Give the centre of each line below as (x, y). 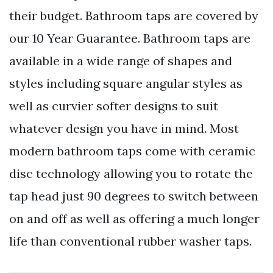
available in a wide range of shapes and (121, 60)
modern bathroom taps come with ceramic (132, 151)
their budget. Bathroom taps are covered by (134, 15)
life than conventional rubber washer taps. (130, 241)
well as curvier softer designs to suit (114, 105)
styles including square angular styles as (126, 83)
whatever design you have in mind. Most (124, 128)
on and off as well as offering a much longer (134, 218)
